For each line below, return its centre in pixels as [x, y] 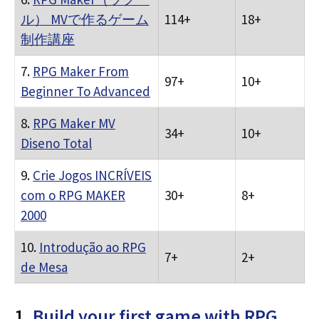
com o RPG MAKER [73, 195]
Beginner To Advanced [85, 91]
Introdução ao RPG [93, 247]
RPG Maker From [81, 71]
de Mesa [44, 267]
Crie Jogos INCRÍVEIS [92, 175]
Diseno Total [56, 143]
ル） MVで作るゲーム [85, 19]
